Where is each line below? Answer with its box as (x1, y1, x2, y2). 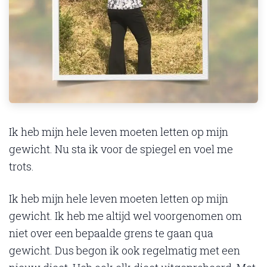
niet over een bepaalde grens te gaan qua (9, 226, 213, 241)
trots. (9, 159, 34, 174)
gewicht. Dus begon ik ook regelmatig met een (9, 243, 240, 258)
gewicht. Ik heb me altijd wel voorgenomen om (9, 209, 242, 223)
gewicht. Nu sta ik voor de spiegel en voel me (9, 142, 233, 157)
